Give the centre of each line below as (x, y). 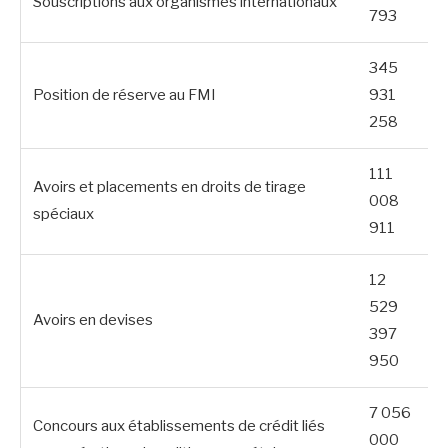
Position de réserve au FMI (124, 94)
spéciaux (63, 213)
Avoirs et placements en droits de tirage (169, 186)
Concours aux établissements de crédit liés (179, 425)
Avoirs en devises (93, 319)
